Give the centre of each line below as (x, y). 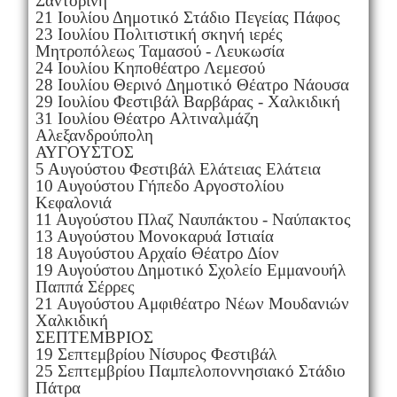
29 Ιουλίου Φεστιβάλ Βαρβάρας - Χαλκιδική (187, 101)
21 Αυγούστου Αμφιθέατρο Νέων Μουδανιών (192, 303)
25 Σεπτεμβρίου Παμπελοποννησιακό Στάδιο (190, 370)
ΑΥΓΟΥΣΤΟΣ (84, 152)
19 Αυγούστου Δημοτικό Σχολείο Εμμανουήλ (190, 269)
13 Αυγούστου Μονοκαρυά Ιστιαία (154, 236)
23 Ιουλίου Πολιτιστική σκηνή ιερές (159, 34)
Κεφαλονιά (73, 202)
